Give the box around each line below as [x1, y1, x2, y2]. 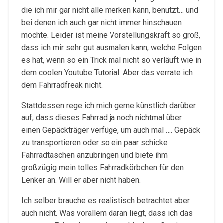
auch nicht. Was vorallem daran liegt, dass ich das [21, 208, 193, 218]
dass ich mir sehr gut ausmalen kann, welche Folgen [21, 42, 202, 52]
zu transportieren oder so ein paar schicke [21, 137, 168, 147]
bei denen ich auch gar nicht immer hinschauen [21, 17, 182, 27]
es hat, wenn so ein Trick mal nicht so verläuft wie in [21, 55, 201, 65]
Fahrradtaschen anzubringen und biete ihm [21, 150, 168, 160]
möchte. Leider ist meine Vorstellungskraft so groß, [21, 30, 200, 40]
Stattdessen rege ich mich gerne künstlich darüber [21, 100, 196, 110]
